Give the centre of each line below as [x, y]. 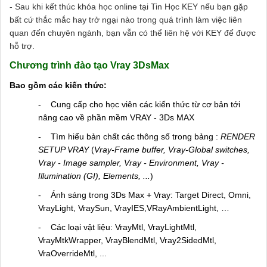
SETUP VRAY [65, 149]
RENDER [238, 136]
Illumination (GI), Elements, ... [94, 176]
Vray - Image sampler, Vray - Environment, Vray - [131, 162]
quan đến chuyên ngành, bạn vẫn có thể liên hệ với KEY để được [133, 32]
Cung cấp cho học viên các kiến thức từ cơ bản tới [145, 104]
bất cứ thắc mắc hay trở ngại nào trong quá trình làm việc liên [126, 19]
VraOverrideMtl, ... [72, 253]
